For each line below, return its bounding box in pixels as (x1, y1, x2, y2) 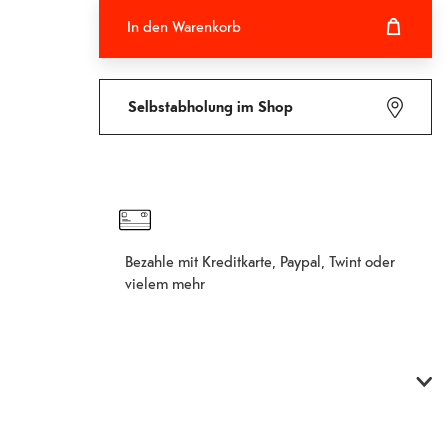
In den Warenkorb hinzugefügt (148, 82, 347, 102)
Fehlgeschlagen (194, 82, 301, 102)
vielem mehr (125, 272, 206, 293)
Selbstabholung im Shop (128, 96, 293, 117)
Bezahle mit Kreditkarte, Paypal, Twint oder (125, 250, 396, 271)
